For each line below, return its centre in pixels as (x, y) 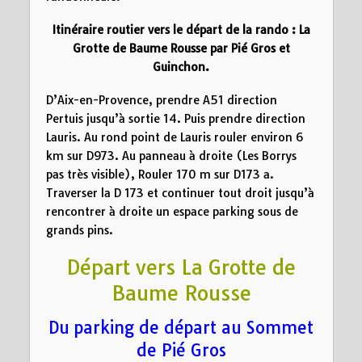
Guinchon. (181, 67)
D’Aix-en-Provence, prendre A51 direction (161, 100)
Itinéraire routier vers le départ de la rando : (175, 29)
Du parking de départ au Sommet (181, 328)
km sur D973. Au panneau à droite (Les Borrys (171, 156)
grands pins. (79, 230)
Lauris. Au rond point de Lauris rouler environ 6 (174, 137)
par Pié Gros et (248, 48)
